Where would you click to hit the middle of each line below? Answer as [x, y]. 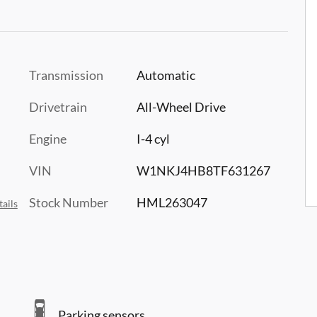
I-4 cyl [153, 138]
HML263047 [172, 202]
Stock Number [69, 202]
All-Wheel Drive [181, 106]
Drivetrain [58, 106]
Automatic [166, 75]
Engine [48, 138]
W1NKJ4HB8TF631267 [203, 170]
